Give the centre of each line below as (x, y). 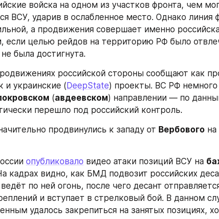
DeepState (88, 86)
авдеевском (81, 98)
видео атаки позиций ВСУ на (145, 161)
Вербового (182, 130)
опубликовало (55, 161)
